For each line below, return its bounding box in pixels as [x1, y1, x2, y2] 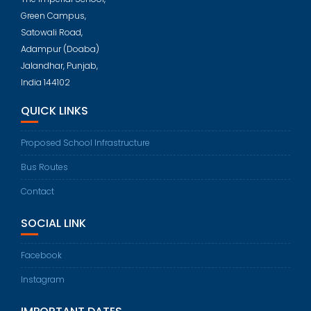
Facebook [21, 249, 62, 261]
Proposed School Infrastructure [21, 136, 150, 149]
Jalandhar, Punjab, [21, 59, 98, 72]
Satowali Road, [21, 26, 83, 38]
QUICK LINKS [21, 102, 88, 119]
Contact [21, 185, 54, 197]
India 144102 [21, 76, 70, 88]
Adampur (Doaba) [21, 42, 99, 55]
